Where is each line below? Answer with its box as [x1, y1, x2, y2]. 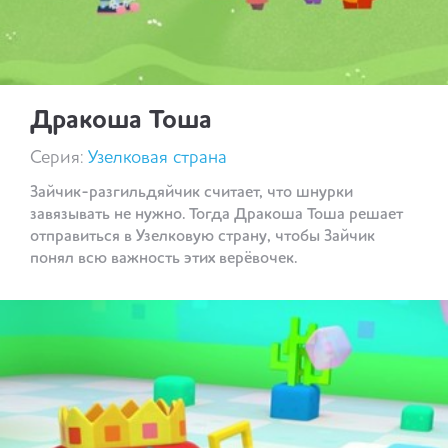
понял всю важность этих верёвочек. [30, 250, 297, 267]
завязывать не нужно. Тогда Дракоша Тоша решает [30, 206, 403, 223]
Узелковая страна [88, 148, 227, 167]
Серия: [30, 148, 88, 167]
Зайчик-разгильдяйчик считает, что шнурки [30, 184, 353, 201]
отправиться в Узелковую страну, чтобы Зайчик [30, 228, 375, 245]
